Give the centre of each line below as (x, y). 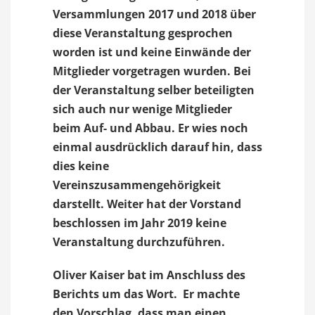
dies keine (81, 166)
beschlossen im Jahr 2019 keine (140, 223)
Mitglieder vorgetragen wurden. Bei (152, 71)
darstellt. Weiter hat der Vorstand (147, 204)
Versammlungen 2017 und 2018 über (154, 14)
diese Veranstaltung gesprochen (143, 33)
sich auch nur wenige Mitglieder (142, 109)
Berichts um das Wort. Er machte (146, 294)
